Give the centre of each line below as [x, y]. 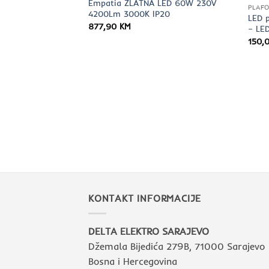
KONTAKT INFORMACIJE [145, 198]
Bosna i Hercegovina [133, 261]
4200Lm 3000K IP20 [129, 14]
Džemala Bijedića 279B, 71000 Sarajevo [177, 246]
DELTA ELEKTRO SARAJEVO [149, 231]
